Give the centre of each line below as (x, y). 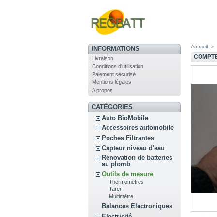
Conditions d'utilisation (117, 66)
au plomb (116, 164)
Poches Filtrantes (128, 138)
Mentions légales (111, 82)
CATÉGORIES (112, 107)
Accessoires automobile (138, 128)
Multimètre (121, 196)
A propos (102, 90)
